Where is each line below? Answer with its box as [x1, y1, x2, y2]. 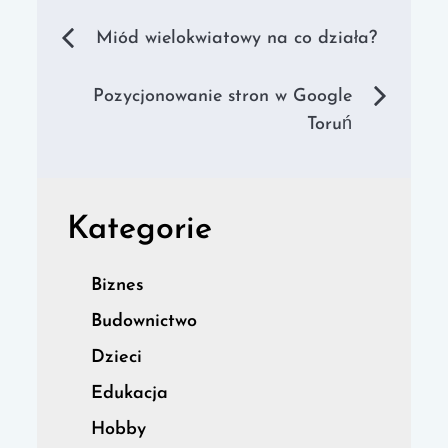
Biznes [91, 276, 145, 296]
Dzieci [91, 348, 143, 368]
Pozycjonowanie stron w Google [92, 87, 352, 107]
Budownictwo [91, 312, 198, 332]
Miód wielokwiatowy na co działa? [96, 29, 378, 49]
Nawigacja [57, 16, 262, 60]
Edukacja [91, 384, 169, 404]
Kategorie [67, 214, 213, 247]
